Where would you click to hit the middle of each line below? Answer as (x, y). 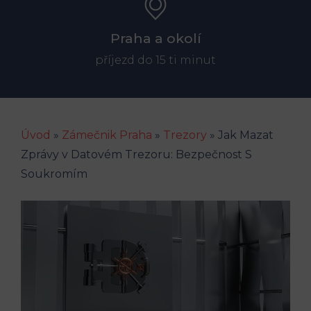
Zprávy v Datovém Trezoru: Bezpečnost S (136, 154)
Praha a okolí (155, 38)
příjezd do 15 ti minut (155, 60)
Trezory (185, 135)
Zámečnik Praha (107, 135)
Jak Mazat (246, 135)
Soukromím (54, 174)
